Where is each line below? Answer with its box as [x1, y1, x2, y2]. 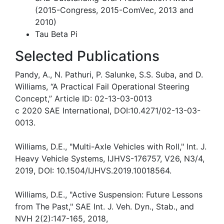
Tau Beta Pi [35, 28, 77, 39]
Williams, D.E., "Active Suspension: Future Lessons [15, 189, 202, 199]
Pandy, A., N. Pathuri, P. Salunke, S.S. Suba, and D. [15, 69, 203, 79]
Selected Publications [15, 47, 159, 64]
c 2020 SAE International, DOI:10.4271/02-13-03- [15, 105, 200, 115]
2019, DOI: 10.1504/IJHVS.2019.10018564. [15, 165, 171, 175]
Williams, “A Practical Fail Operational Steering [15, 81, 189, 91]
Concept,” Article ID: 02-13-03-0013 [15, 93, 152, 103]
